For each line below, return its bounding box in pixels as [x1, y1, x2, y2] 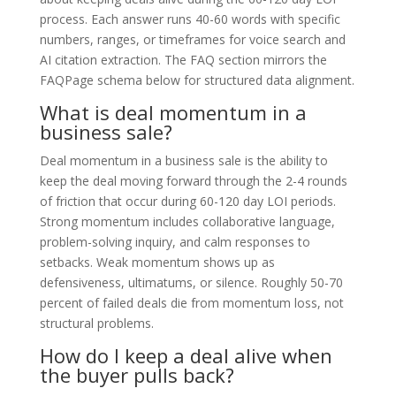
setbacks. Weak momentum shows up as [39, 253, 275, 270]
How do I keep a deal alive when [39, 341, 332, 369]
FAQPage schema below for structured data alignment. [39, 71, 354, 88]
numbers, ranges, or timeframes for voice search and [39, 30, 346, 48]
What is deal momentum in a [39, 98, 307, 126]
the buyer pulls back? [39, 361, 234, 388]
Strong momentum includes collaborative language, [39, 212, 335, 230]
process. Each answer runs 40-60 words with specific [39, 10, 340, 27]
